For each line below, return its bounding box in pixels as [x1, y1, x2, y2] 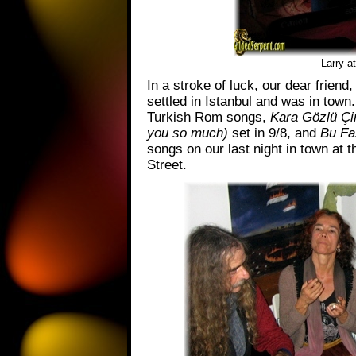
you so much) [147, 125, 228, 141]
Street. [147, 157, 187, 172]
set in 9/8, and [228, 125, 320, 141]
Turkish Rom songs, [147, 109, 270, 125]
